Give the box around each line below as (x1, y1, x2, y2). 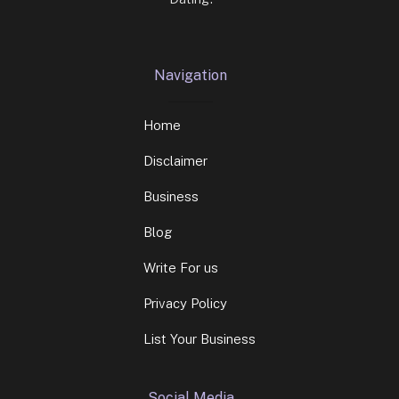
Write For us (143, 259, 218, 275)
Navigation (154, 66, 227, 84)
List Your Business (143, 330, 256, 346)
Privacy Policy (143, 295, 227, 311)
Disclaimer (143, 152, 208, 168)
